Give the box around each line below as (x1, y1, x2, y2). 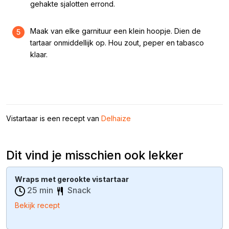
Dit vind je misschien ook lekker (6, 148, 184, 163)
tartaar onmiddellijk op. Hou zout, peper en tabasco (30, 38, 204, 47)
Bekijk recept (15, 200, 60, 210)
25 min (25, 185, 55, 195)
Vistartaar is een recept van (6, 114, 101, 123)
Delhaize (101, 114, 131, 123)
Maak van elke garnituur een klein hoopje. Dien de (30, 27, 201, 35)
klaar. (30, 50, 48, 59)
